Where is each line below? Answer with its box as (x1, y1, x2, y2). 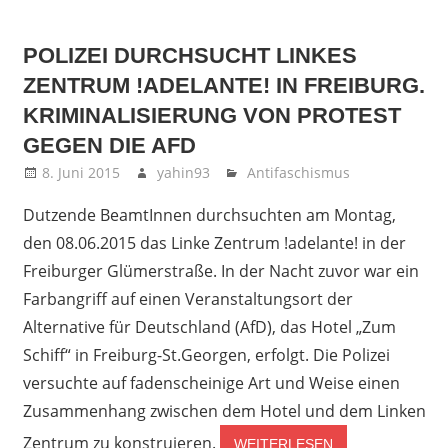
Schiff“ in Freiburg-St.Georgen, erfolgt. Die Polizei (22, 343, 390, 366)
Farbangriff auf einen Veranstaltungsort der (22, 287, 353, 310)
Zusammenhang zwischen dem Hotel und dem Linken (22, 399, 426, 422)
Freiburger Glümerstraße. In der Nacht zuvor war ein (22, 259, 419, 282)
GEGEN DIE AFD (22, 132, 196, 158)
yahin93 (156, 162, 210, 182)
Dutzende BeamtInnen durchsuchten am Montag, (22, 203, 396, 226)
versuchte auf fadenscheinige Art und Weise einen (22, 371, 400, 394)
